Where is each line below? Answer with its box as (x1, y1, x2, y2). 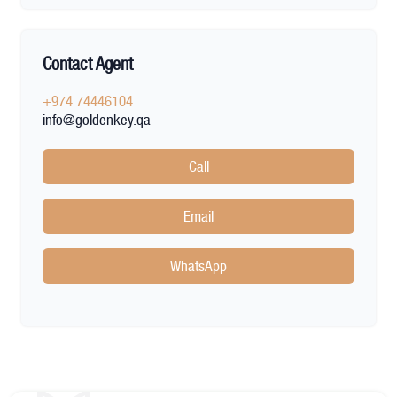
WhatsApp (170, 257, 227, 276)
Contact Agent (43, 53, 133, 75)
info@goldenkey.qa (43, 111, 151, 129)
